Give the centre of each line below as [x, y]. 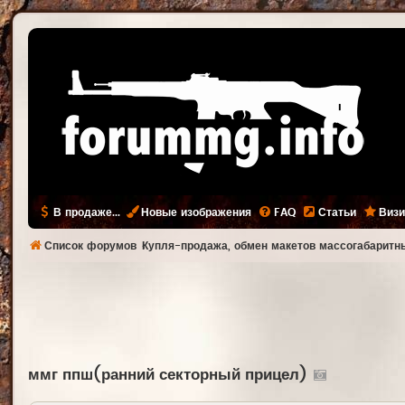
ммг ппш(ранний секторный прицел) [168, 376]
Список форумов [90, 246]
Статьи [337, 212]
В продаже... [87, 212]
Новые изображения [196, 212]
